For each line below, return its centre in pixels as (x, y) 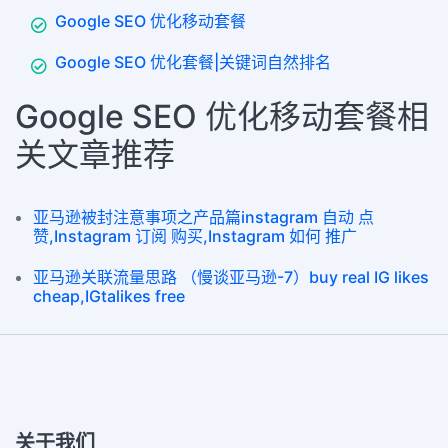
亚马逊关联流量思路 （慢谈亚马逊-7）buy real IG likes (231, 277)
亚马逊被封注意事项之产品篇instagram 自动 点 (203, 217)
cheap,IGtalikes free (109, 296)
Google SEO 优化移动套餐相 (222, 117)
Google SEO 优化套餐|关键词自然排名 (193, 62)
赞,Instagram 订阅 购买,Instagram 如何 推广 (195, 236)
